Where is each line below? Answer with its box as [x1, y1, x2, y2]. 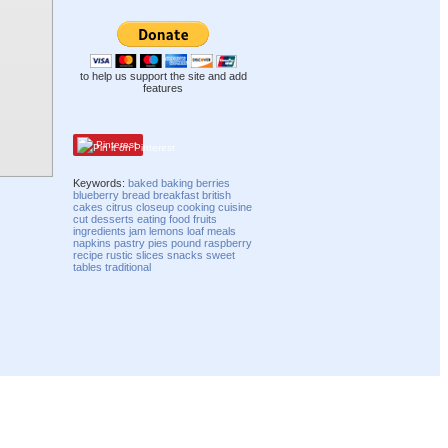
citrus [106, 200, 134, 213]
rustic [106, 248, 134, 261]
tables [73, 260, 103, 273]
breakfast [153, 188, 200, 201]
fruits [193, 212, 218, 225]
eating [137, 212, 167, 225]
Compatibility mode [339, 387, 430, 399]
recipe [73, 248, 104, 261]
